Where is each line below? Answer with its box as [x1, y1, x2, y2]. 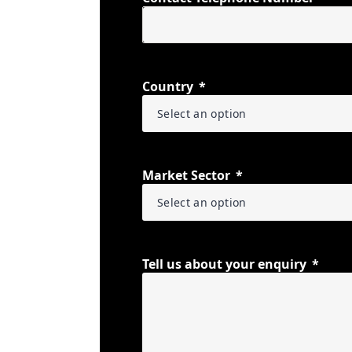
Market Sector [142, 167, 230, 184]
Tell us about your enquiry [142, 255, 306, 273]
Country [142, 78, 193, 95]
